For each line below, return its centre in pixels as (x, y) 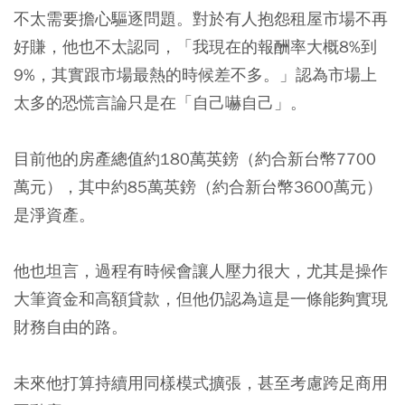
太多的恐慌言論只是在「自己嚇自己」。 (160, 103)
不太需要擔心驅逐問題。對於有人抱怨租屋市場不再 (201, 19)
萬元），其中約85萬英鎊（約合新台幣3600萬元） (198, 187)
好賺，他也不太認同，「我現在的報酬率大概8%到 (195, 47)
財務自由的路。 (71, 327)
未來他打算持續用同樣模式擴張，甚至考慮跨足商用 (201, 383)
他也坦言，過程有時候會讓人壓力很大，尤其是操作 (201, 271)
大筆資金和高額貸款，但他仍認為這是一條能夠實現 (201, 299)
